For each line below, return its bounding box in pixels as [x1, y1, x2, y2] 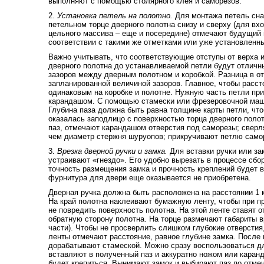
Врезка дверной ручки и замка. [57, 147, 170, 156]
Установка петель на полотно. [57, 11, 175, 20]
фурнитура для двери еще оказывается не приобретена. [48, 173, 251, 182]
